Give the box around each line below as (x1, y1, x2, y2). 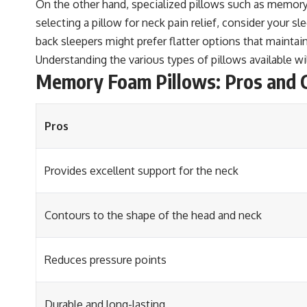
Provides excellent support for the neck (45, 163, 238, 177)
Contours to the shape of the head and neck (45, 208, 262, 222)
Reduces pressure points (45, 252, 167, 267)
